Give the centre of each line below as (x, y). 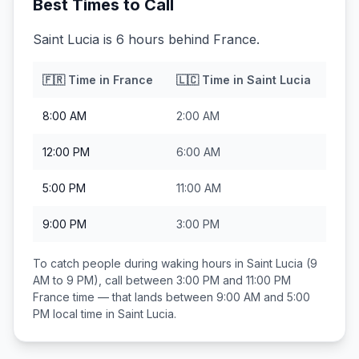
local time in (84, 314)
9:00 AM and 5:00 (263, 297)
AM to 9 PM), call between (105, 280)
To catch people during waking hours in (140, 263)
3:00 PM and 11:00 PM (234, 280)
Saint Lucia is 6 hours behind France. (146, 39)
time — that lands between (143, 297)
